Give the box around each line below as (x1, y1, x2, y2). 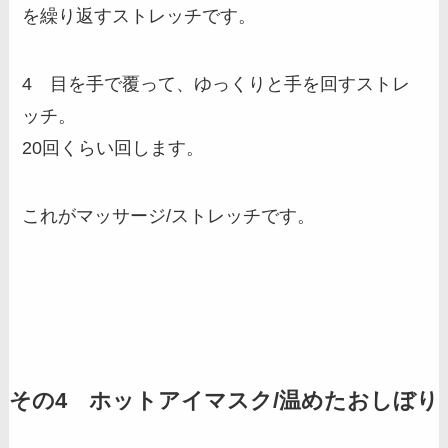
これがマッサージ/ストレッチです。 (22, 206, 316, 227)
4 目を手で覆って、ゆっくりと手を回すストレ (22, 74, 411, 95)
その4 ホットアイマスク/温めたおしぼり (8, 388, 439, 413)
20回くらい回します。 (22, 138, 205, 159)
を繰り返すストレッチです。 (22, 6, 257, 27)
